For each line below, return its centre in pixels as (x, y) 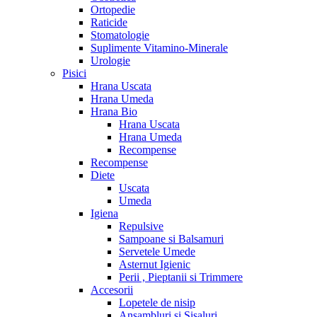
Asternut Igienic (155, 264)
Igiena (104, 213)
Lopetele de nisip (157, 302)
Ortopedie (113, 9)
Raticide (109, 22)
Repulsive (141, 226)
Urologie (110, 60)
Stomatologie (120, 35)
